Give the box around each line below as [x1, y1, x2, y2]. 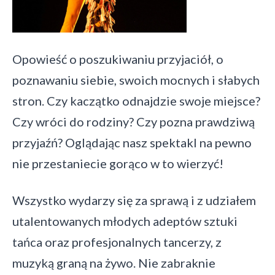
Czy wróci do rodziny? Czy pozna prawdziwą [12, 114, 255, 129]
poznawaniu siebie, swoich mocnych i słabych [12, 72, 260, 87]
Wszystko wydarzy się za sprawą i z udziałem [12, 192, 256, 207]
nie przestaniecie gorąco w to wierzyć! [12, 155, 223, 171]
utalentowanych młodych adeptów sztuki [12, 213, 238, 228]
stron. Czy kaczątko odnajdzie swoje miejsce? [12, 93, 260, 108]
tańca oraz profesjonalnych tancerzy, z [12, 234, 222, 249]
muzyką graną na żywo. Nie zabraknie [12, 255, 215, 270]
